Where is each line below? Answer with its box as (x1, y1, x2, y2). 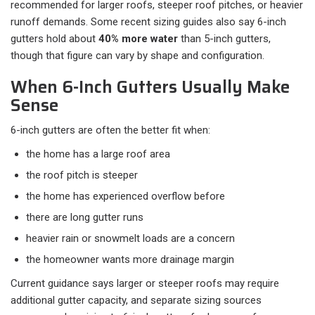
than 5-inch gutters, (178, 32, 271, 46)
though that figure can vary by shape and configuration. (11, 49, 264, 63)
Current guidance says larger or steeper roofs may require (11, 277, 279, 290)
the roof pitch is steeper (26, 169, 138, 182)
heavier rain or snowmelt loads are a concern (26, 232, 235, 245)
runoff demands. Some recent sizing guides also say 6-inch (11, 15, 286, 29)
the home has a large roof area (26, 148, 170, 161)
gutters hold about (11, 32, 98, 46)
